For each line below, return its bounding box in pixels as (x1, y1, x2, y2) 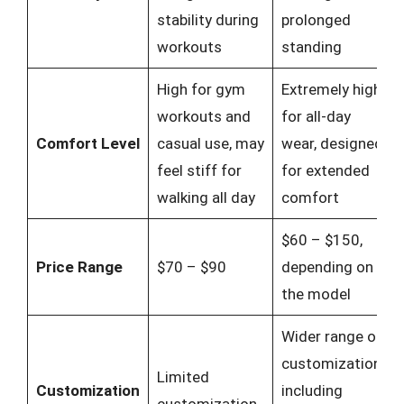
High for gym (156, 80, 245, 98)
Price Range (35, 258, 123, 276)
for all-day (280, 107, 351, 125)
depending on (280, 258, 373, 276)
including (280, 381, 343, 399)
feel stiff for (156, 161, 242, 179)
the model (280, 285, 351, 303)
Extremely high (280, 80, 381, 98)
